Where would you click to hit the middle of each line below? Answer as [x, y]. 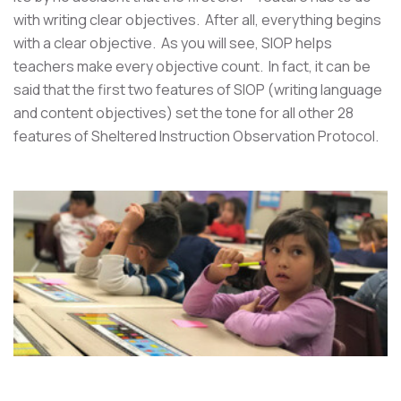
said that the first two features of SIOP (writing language [198, 90]
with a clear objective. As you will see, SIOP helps [173, 43]
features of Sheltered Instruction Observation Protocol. [196, 136]
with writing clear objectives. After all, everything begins [197, 20]
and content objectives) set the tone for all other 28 [183, 113]
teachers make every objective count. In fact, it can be [192, 66]
